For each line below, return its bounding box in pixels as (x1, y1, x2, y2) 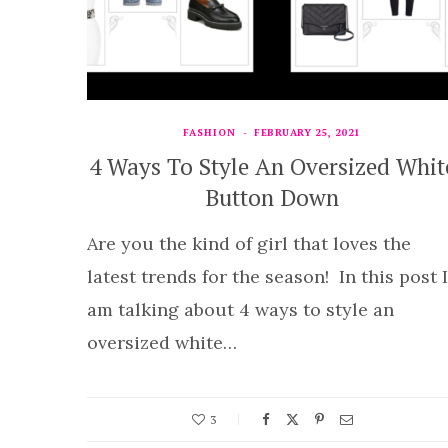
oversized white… (87, 331, 237, 354)
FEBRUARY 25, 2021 (254, 126, 361, 139)
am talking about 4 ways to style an (87, 298, 394, 321)
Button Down (205, 182, 339, 213)
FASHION (183, 126, 237, 139)
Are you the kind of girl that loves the (87, 232, 411, 255)
